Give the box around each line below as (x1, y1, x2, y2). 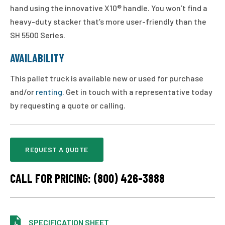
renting (36, 86, 62, 96)
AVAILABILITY (10, 51, 64, 64)
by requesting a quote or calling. (10, 100, 126, 110)
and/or (10, 86, 36, 96)
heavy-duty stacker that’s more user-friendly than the (10, 16, 206, 26)
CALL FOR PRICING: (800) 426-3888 (10, 170, 165, 185)
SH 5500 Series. (10, 30, 65, 40)
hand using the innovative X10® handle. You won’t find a (10, 3, 207, 13)
